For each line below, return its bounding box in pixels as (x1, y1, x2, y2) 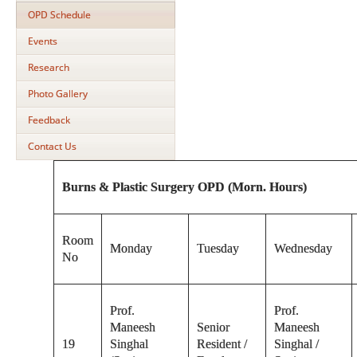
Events (28, 34, 57, 48)
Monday (110, 241, 153, 255)
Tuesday (197, 241, 240, 255)
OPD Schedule (28, 8, 91, 22)
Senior (197, 320, 230, 334)
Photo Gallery (28, 87, 88, 100)
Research (28, 61, 69, 74)
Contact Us (28, 139, 76, 153)
